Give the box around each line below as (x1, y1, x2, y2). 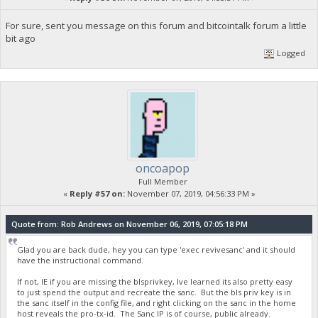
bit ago (5, 31, 35, 45)
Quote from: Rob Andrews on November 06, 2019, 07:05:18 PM (11, 219, 248, 230)
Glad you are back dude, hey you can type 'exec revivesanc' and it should (17, 243, 296, 255)
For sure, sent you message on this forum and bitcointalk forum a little (5, 18, 307, 32)
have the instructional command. (17, 254, 144, 265)
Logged (275, 48, 306, 59)
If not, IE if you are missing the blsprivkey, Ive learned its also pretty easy (17, 275, 293, 287)
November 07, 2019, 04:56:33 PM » (124, 188, 256, 199)
